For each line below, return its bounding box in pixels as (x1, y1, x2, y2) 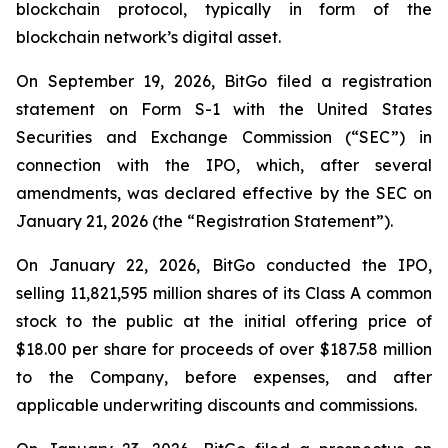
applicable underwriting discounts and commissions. (16, 395, 417, 415)
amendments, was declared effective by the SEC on (16, 183, 432, 203)
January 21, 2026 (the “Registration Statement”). (16, 211, 393, 231)
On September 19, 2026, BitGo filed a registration (16, 71, 432, 91)
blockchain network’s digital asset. (16, 27, 281, 47)
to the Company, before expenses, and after (16, 367, 432, 387)
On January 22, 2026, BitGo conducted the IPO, (16, 255, 432, 275)
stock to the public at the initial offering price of (16, 311, 432, 331)
